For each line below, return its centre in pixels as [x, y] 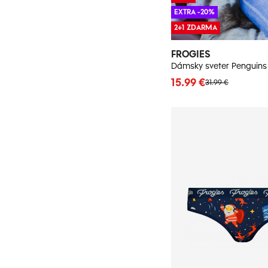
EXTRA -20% [194, 12]
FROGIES [191, 54]
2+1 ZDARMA [196, 28]
